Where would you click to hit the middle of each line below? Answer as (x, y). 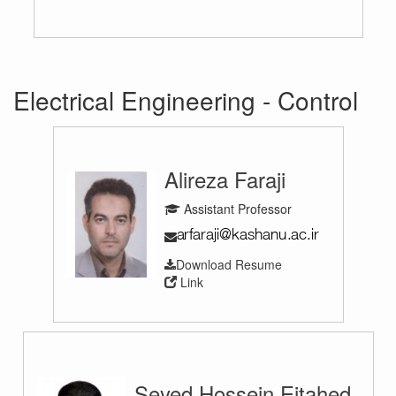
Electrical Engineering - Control (186, 100)
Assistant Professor (236, 208)
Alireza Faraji (225, 179)
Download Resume (228, 264)
